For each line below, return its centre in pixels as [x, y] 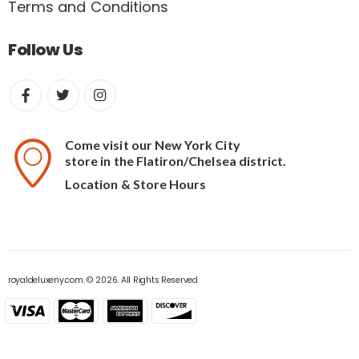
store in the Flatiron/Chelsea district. [176, 160]
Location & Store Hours [136, 184]
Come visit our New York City [153, 144]
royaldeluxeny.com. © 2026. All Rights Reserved [103, 280]
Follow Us [46, 50]
